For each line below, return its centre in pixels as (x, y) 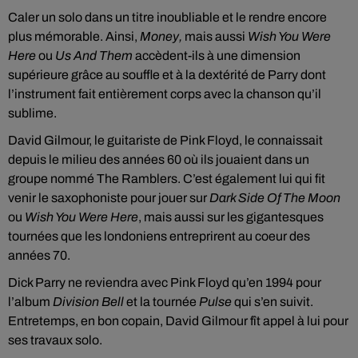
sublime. (32, 113)
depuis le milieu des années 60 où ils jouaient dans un (159, 159)
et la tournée (161, 302)
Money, (161, 36)
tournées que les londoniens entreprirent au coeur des (159, 236)
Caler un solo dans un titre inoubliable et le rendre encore (167, 17)
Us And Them (94, 56)
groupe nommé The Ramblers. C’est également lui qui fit (167, 179)
